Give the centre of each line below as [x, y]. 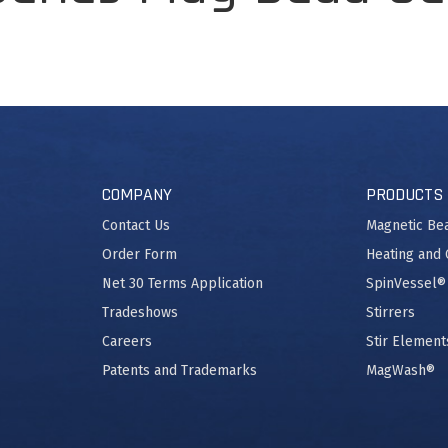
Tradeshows [140, 312]
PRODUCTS [404, 194]
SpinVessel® [406, 283]
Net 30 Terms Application [182, 283]
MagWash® [400, 370]
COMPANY [137, 194]
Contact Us [136, 225]
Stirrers [390, 312]
